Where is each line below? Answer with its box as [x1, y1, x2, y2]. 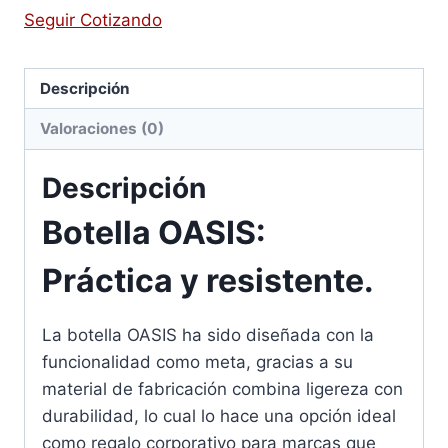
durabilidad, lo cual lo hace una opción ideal [42, 405, 396, 426]
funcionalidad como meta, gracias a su [42, 351, 353, 372]
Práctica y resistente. [42, 260, 374, 300]
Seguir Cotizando [24, 9, 162, 30]
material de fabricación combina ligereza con [42, 378, 403, 399]
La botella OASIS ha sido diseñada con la [42, 324, 374, 345]
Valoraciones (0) [40, 118, 165, 138]
